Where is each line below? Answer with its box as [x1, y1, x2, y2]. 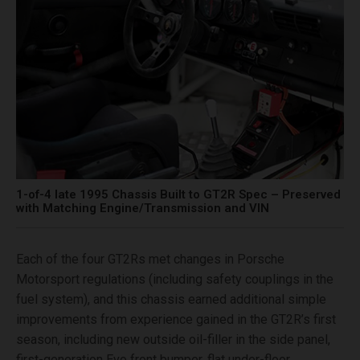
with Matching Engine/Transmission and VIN [16, 200, 269, 215]
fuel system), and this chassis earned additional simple [16, 291, 326, 307]
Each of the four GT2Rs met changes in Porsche [16, 251, 284, 267]
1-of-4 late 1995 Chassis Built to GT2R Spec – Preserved [16, 186, 341, 202]
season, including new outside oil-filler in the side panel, [16, 331, 330, 347]
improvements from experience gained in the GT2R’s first [16, 311, 336, 327]
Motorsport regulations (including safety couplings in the [16, 271, 333, 287]
